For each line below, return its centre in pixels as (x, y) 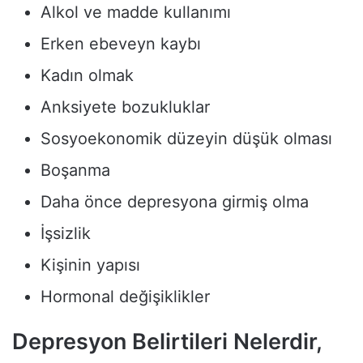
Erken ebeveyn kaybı (121, 43)
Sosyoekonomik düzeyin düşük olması (186, 138)
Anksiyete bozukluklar (125, 107)
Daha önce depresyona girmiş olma (175, 201)
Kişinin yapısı (90, 265)
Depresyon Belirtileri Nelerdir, (167, 341)
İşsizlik (66, 233)
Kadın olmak (87, 75)
